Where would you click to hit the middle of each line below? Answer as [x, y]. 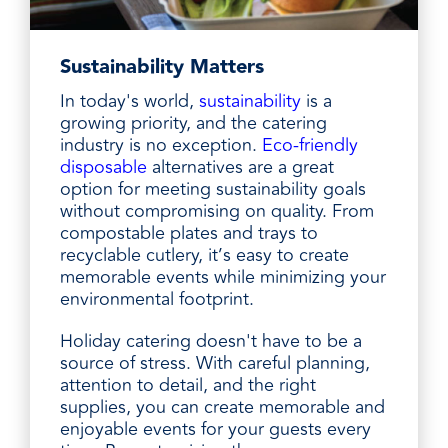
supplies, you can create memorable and [222, 406]
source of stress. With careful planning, [215, 362]
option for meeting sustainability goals [213, 188]
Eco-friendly [310, 144]
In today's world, [129, 100]
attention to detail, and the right [188, 384]
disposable [103, 166]
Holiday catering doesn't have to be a [211, 340]
